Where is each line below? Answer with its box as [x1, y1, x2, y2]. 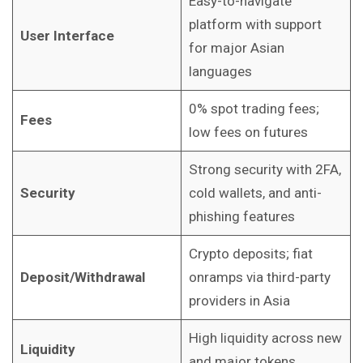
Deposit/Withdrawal [19, 269, 145, 286]
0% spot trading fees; [188, 100, 319, 117]
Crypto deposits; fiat [188, 246, 313, 263]
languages [188, 63, 252, 80]
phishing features [188, 208, 295, 225]
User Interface [19, 28, 114, 45]
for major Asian [188, 40, 284, 57]
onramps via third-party [188, 269, 331, 286]
